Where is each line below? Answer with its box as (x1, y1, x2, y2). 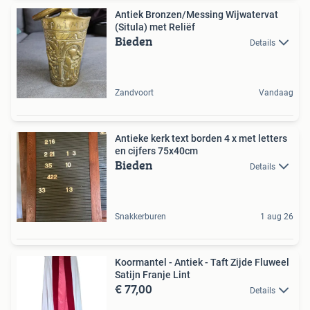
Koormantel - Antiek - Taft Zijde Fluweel (115, 256, 289, 268)
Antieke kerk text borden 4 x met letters (115, 132, 287, 144)
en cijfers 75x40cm (115, 145, 198, 156)
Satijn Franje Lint (115, 268, 190, 280)
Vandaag (259, 87, 293, 98)
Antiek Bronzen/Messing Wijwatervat (115, 8, 278, 20)
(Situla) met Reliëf (115, 21, 195, 33)
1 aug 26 (260, 211, 293, 221)
